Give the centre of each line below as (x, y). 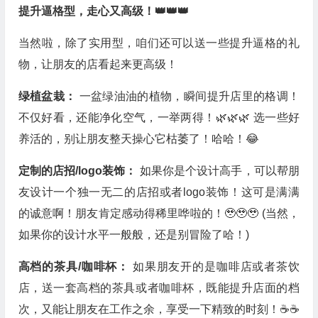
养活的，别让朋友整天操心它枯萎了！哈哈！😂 (138, 139)
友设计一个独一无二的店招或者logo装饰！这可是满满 (159, 192)
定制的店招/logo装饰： (79, 171)
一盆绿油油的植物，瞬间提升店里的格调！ (189, 96)
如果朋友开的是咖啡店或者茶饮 (216, 267)
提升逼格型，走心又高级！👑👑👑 (103, 11)
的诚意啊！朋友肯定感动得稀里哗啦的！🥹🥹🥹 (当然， (159, 213)
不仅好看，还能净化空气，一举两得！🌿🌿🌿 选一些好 (159, 117)
